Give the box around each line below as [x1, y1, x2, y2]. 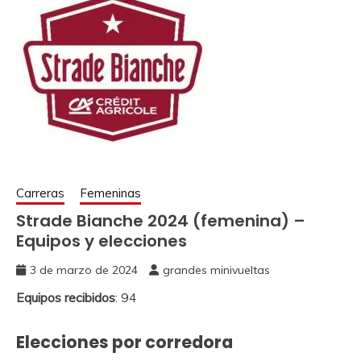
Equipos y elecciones [16, 230, 187, 252]
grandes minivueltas [163, 263, 270, 277]
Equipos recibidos [16, 289, 115, 305]
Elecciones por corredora [16, 330, 233, 354]
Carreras [16, 185, 64, 201]
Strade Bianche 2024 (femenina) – [16, 210, 305, 232]
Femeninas [80, 185, 141, 201]
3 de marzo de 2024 [30, 263, 138, 277]
